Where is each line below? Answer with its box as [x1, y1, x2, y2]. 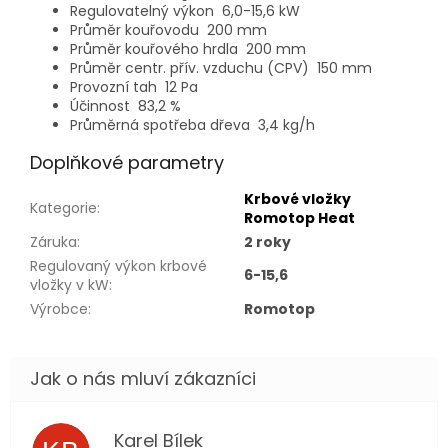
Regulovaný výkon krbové [30, 256, 207, 277]
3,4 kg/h [258, 115, 315, 136]
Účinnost [70, 96, 138, 117]
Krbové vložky [244, 189, 351, 210]
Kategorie [30, 198, 97, 219]
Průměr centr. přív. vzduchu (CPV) [70, 58, 317, 79]
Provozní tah [70, 77, 165, 98]
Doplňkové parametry [30, 150, 224, 176]
